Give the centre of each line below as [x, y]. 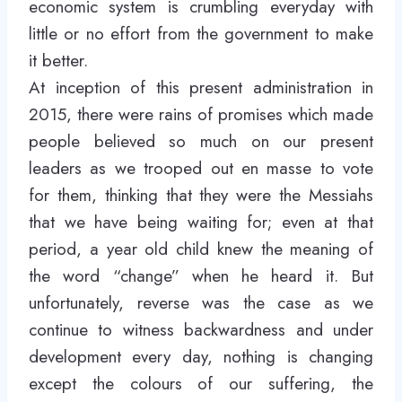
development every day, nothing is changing [201, 357]
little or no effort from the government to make [201, 34]
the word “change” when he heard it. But [201, 276]
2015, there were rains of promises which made [201, 114]
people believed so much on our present [201, 141]
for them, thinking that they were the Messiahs [201, 195]
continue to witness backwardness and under [201, 330]
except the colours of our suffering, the [201, 384]
